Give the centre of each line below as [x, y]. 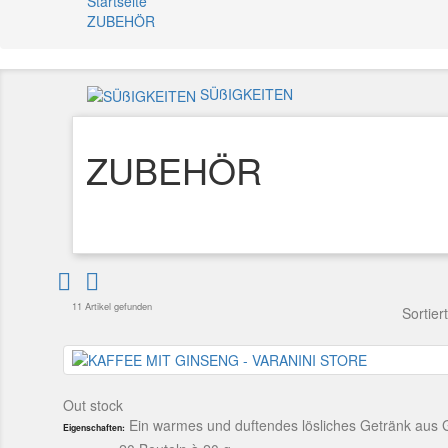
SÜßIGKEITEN [246, 94]
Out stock [93, 404]
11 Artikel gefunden [112, 306]
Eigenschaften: [94, 427]
